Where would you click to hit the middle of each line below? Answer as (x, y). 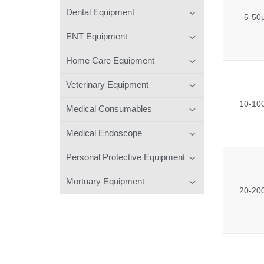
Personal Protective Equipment (126, 157)
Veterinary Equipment (107, 84)
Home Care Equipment (110, 60)
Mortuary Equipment (105, 181)
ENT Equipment (97, 36)
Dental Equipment (100, 12)
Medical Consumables (109, 108)
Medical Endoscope (104, 133)
